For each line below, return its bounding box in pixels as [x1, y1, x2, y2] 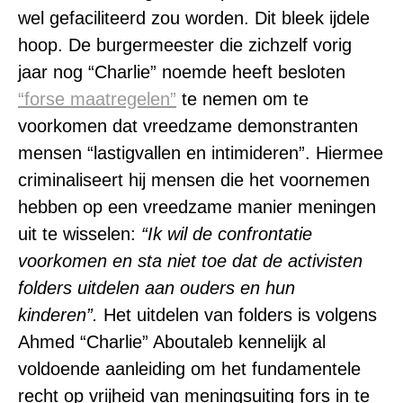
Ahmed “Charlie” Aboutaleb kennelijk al [18, 332, 326, 352]
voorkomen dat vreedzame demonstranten [18, 116, 358, 136]
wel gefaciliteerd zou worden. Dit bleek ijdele [18, 8, 370, 28]
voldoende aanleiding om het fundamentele [18, 359, 361, 379]
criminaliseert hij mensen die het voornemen [18, 170, 370, 190]
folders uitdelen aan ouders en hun [18, 278, 295, 298]
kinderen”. [18, 305, 98, 325]
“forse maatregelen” [18, 89, 176, 109]
